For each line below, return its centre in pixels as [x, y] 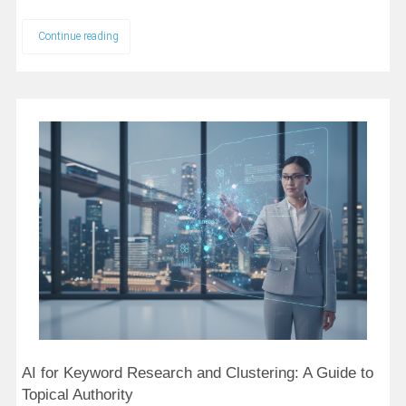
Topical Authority [77, 395]
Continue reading [78, 36]
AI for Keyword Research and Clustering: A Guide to [197, 373]
